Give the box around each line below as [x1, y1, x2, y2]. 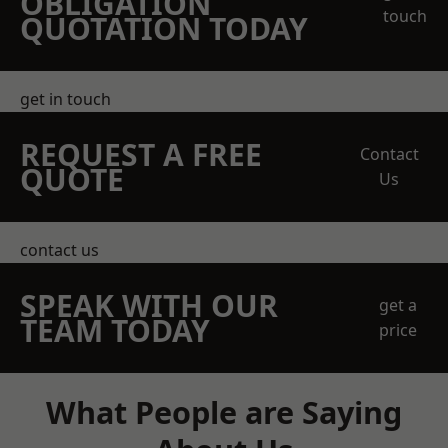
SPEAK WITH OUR [20, 285, 278, 326]
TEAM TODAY [20, 310, 210, 351]
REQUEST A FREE [20, 134, 262, 175]
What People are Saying [46, 391, 402, 433]
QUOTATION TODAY [20, 8, 308, 49]
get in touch [20, 88, 111, 110]
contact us [20, 239, 99, 261]
